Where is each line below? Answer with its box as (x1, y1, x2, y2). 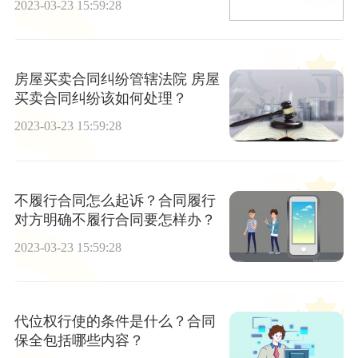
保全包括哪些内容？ (14, 332, 144, 349)
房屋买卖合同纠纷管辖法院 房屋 (14, 71, 220, 88)
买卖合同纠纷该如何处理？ (14, 90, 187, 107)
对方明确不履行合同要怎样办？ (14, 211, 216, 228)
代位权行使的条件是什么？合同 (14, 313, 216, 330)
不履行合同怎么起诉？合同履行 (14, 192, 216, 209)
